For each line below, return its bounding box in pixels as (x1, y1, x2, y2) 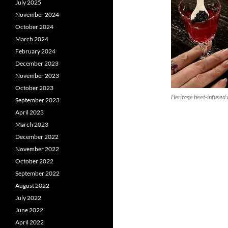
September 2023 (15, 96, 60, 104)
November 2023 (15, 72, 59, 79)
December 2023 (15, 60, 59, 67)
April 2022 (15, 218, 44, 226)
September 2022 (15, 169, 60, 177)
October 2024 (15, 23, 53, 31)
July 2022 (15, 194, 41, 202)
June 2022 (15, 206, 43, 214)
